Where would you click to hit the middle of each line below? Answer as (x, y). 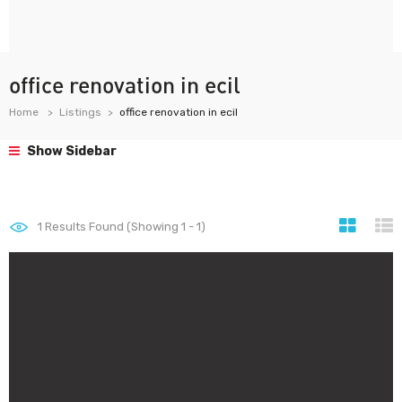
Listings (80, 112)
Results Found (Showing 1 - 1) (124, 227)
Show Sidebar (70, 151)
